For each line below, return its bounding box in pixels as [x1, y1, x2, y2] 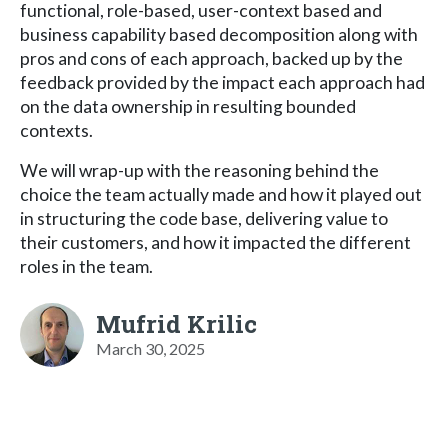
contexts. [20, 119, 93, 141]
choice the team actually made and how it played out [20, 183, 422, 205]
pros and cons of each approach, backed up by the [20, 47, 403, 69]
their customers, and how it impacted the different [20, 231, 411, 253]
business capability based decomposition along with [20, 23, 418, 45]
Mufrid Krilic [96, 307, 257, 340]
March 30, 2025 [96, 338, 205, 358]
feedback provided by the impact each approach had [20, 71, 425, 93]
